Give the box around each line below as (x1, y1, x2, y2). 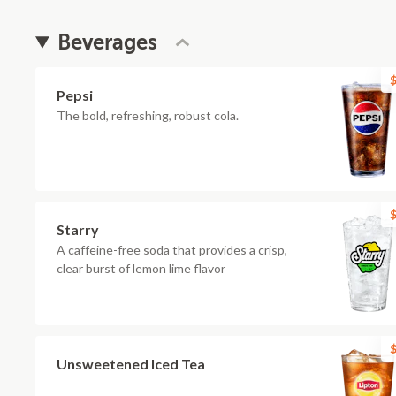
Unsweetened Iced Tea (57, 355, 205, 372)
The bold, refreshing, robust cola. (57, 108, 239, 123)
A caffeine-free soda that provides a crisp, (57, 242, 287, 257)
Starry (57, 221, 99, 238)
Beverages (57, 30, 158, 55)
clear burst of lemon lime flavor (57, 261, 225, 276)
